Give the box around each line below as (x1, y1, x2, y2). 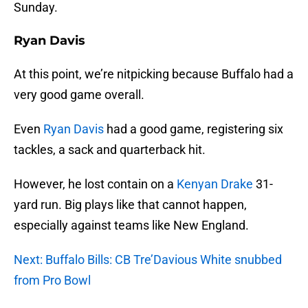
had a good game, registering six (104, 122, 283, 137)
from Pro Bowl (14, 273, 91, 288)
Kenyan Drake (177, 177, 253, 192)
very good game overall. (14, 87, 144, 102)
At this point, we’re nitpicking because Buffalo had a (14, 67, 294, 82)
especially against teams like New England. (14, 218, 249, 233)
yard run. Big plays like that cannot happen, (14, 197, 247, 212)
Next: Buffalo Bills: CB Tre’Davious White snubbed (14, 252, 282, 267)
